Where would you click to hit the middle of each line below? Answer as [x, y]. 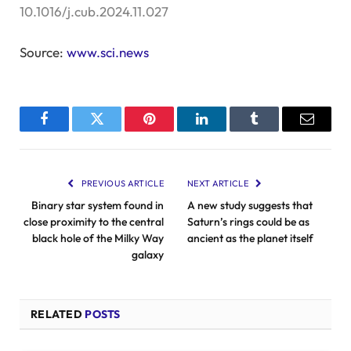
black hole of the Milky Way [98, 238]
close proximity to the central [94, 221]
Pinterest [173, 130]
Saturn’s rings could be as [248, 221]
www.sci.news [108, 52]
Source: [43, 52]
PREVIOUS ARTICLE [121, 183]
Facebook [71, 130]
